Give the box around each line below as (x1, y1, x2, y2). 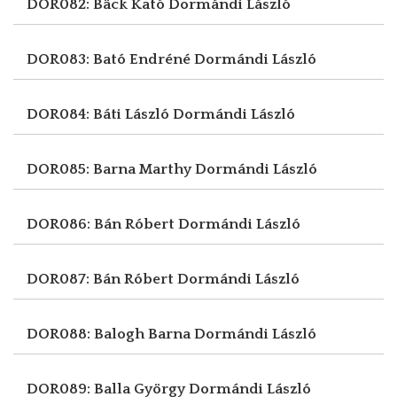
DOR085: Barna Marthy (27, 160, 195, 177)
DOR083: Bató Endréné (27, 51, 194, 67)
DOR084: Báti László (27, 105, 173, 122)
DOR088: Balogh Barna (27, 325, 194, 342)
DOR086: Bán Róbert (27, 215, 178, 232)
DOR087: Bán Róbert (27, 270, 177, 287)
